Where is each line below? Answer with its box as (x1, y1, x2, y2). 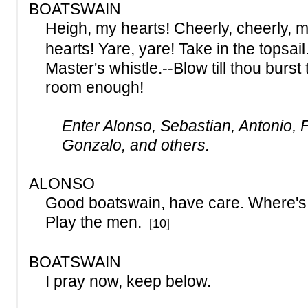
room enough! (29, 78, 144, 96)
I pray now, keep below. (29, 272, 211, 290)
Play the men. (29, 213, 146, 231)
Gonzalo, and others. (58, 136, 210, 154)
